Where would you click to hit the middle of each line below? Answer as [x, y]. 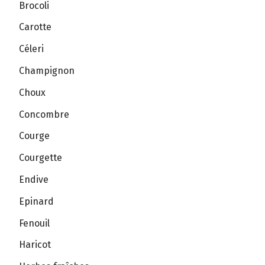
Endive [34, 179]
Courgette [41, 158]
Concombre [44, 114]
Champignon [47, 70]
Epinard [36, 201]
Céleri [31, 49]
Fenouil [34, 223]
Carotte [35, 27]
